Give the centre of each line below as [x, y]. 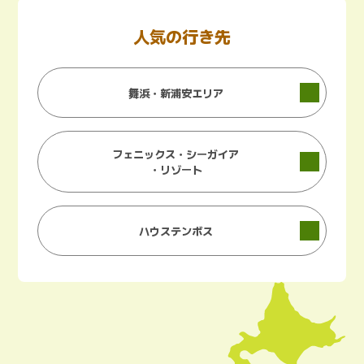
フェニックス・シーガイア [175, 154]
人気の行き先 [182, 36]
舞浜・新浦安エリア [175, 93]
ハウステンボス [175, 231]
